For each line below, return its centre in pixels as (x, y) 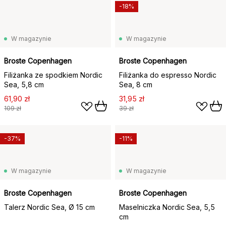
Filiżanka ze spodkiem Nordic (53, 75)
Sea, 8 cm (136, 84)
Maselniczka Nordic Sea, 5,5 (167, 207)
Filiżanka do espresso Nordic (168, 75)
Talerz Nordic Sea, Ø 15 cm (49, 207)
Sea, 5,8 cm (24, 84)
